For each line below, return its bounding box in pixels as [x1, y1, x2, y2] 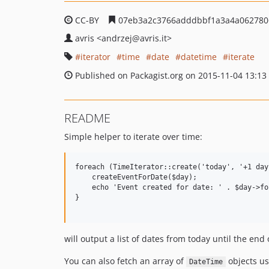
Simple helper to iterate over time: [64, 131, 202, 142]
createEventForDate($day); [75, 173, 197, 181]
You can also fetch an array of [64, 255, 186, 267]
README [64, 110, 110, 126]
